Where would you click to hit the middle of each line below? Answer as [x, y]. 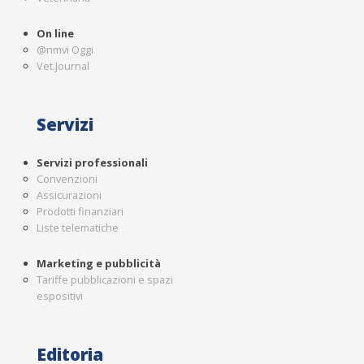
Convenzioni [67, 179]
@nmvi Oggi [65, 50]
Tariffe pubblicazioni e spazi [105, 280]
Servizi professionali [92, 163]
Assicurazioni [69, 195]
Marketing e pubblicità [99, 264]
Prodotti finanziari [80, 212]
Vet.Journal [63, 66]
